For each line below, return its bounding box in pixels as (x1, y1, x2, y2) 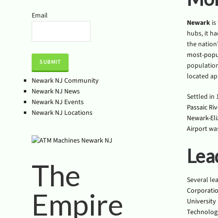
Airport (186, 124, 207, 134)
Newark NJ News (32, 87, 80, 96)
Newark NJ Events (32, 97, 84, 107)
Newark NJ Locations (32, 108, 92, 118)
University (186, 197, 216, 206)
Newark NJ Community (32, 76, 99, 86)
